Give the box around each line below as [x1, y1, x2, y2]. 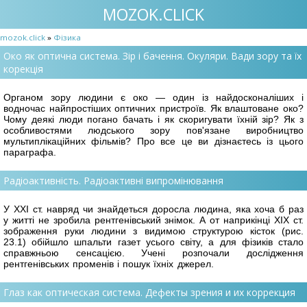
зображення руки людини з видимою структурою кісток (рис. [3, 225, 304, 236]
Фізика [53, 32, 81, 42]
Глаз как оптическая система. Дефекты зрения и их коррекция [3, 285, 295, 299]
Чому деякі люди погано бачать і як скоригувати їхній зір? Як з [3, 113, 304, 125]
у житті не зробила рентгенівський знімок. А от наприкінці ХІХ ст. [3, 214, 304, 225]
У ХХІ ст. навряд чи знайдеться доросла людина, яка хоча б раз [3, 203, 304, 214]
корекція [3, 62, 43, 75]
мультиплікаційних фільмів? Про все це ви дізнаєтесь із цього [3, 135, 304, 147]
